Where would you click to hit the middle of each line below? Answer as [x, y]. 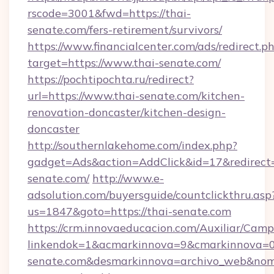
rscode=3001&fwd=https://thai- [109, 13]
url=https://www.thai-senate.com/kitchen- [136, 96]
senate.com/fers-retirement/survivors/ [125, 30]
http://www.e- [128, 178]
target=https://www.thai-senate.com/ [124, 63]
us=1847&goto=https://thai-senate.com [129, 211]
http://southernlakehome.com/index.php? [132, 145]
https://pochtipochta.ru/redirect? [111, 79]
